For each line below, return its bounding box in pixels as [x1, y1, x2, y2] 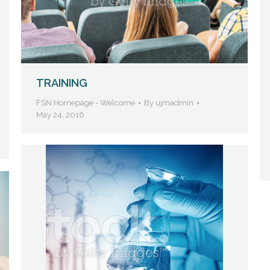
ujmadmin [155, 98, 193, 107]
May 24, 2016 [36, 110, 84, 119]
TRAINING [36, 76, 87, 89]
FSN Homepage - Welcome [36, 98, 135, 107]
